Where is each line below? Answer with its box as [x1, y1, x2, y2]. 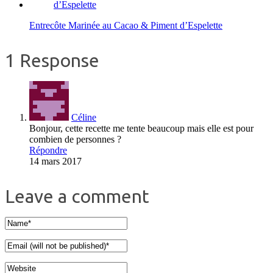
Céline [71, 112, 96, 123]
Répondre [29, 145, 67, 156]
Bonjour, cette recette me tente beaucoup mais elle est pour [29, 123, 253, 134]
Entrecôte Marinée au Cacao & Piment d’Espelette [29, 20, 222, 31]
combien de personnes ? [29, 134, 121, 145]
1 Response [5, 50, 99, 71]
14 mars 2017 [29, 156, 82, 167]
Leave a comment [5, 186, 149, 207]
